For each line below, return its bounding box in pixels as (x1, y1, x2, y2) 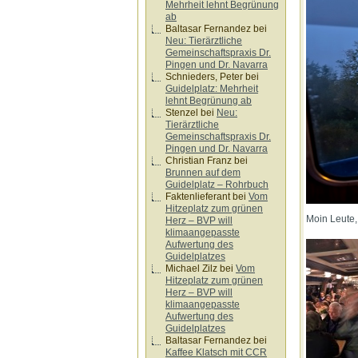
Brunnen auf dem (165, 167, 241, 178)
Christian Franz (165, 155, 232, 166)
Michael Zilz (165, 263, 217, 274)
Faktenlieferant (165, 191, 230, 202)
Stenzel (165, 107, 198, 118)
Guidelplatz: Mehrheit (165, 83, 258, 94)
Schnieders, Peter (165, 71, 243, 82)
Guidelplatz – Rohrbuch (165, 179, 268, 190)
